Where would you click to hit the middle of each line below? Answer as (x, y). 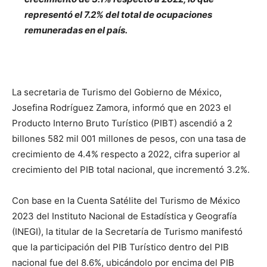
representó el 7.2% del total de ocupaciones (118, 15)
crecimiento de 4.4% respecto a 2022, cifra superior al (126, 154)
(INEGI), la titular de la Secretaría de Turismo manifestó (127, 232)
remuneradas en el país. (76, 30)
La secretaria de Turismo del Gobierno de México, (117, 92)
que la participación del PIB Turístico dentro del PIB (120, 247)
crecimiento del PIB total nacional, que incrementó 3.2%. (131, 170)
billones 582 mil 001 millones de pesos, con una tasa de (129, 139)
